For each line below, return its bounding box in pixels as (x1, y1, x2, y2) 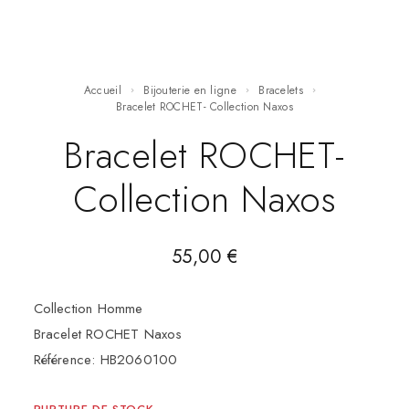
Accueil (91, 82, 121, 99)
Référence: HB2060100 (33, 349, 178, 370)
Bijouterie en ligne (150, 82, 236, 99)
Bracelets (265, 82, 303, 99)
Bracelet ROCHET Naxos (33, 323, 183, 344)
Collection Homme (33, 298, 143, 319)
